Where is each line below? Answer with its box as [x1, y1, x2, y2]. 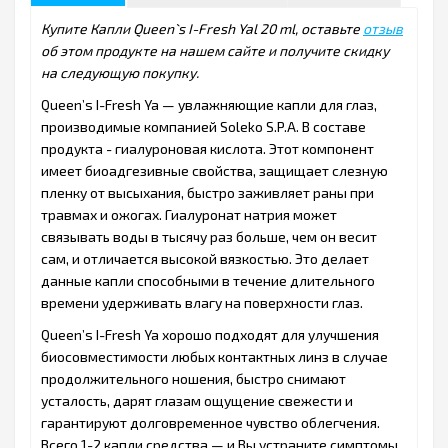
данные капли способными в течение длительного [41, 272, 375, 290]
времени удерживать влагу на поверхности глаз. [41, 294, 363, 312]
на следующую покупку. [41, 64, 199, 82]
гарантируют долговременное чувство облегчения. [41, 414, 380, 432]
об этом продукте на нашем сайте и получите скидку [41, 42, 389, 60]
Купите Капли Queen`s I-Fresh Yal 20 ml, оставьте [41, 20, 363, 38]
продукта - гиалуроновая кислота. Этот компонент [41, 140, 374, 158]
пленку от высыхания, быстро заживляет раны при [41, 184, 374, 202]
